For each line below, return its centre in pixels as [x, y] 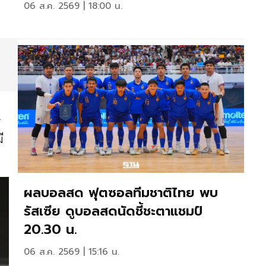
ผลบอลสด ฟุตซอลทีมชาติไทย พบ [121, 193]
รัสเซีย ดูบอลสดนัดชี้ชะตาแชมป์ [113, 211]
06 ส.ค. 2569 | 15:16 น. [72, 252]
